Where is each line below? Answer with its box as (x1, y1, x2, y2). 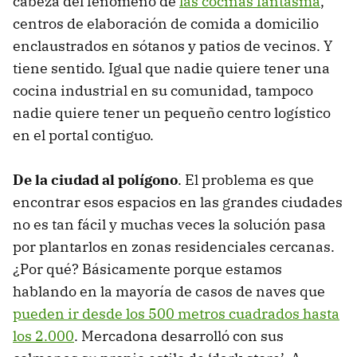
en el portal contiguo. (13, 126, 154, 145)
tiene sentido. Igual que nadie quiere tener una (13, 59, 330, 78)
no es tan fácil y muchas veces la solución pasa (13, 215, 326, 234)
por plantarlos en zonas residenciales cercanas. (13, 237, 335, 257)
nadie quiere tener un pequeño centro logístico (13, 104, 331, 123)
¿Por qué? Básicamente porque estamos (13, 260, 282, 279)
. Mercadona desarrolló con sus (74, 327, 284, 346)
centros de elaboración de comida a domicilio (13, 14, 319, 33)
